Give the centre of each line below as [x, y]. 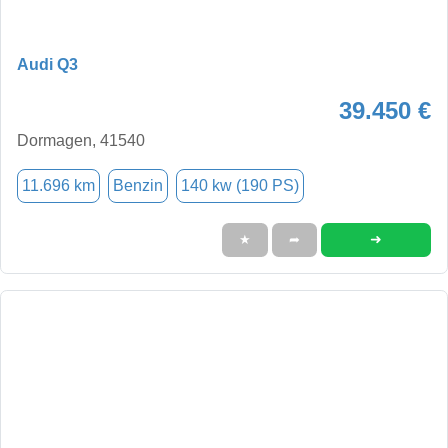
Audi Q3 [47, 64]
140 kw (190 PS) [240, 185]
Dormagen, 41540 [81, 140]
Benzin [138, 185]
